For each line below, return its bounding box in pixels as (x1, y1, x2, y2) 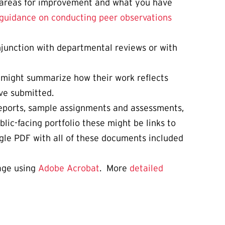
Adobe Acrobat (38, 163, 99, 174)
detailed (130, 163, 163, 174)
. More (99, 163, 130, 174)
